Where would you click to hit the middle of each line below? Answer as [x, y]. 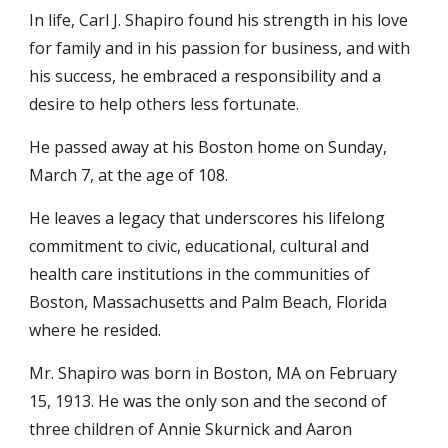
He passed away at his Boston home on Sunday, [208, 147]
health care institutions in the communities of [200, 274]
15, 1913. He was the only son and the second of [208, 401]
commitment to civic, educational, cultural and [199, 246]
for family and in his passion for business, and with [220, 48]
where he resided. [95, 330]
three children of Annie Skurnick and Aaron [191, 429]
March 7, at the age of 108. [129, 175]
